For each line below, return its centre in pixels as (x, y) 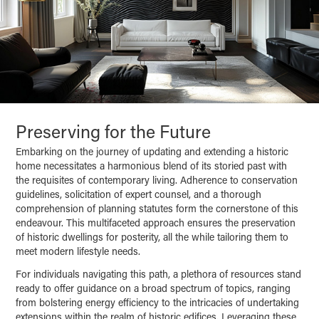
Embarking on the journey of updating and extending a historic (152, 152)
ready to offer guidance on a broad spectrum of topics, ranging (153, 288)
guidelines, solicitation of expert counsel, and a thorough (139, 194)
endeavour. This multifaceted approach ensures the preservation (156, 223)
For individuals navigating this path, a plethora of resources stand (159, 274)
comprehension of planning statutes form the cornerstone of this (157, 209)
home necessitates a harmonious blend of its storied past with (152, 166)
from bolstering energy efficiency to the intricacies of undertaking (158, 303)
